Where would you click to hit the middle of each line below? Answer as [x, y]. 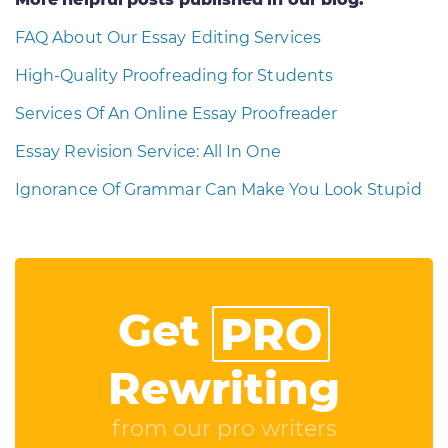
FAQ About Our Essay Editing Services [168, 37]
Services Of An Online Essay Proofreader [176, 113]
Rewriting [224, 387]
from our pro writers [224, 428]
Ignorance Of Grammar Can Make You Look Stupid [218, 189]
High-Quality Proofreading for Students [174, 75]
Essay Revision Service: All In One [148, 151]
